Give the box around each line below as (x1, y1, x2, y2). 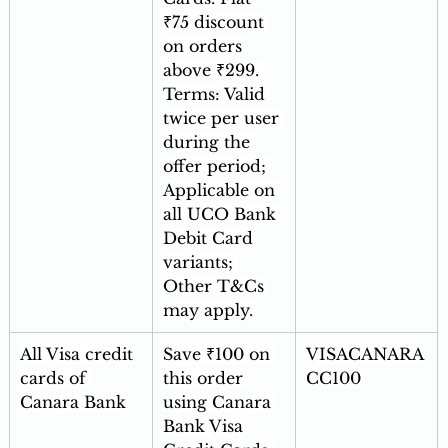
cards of (19, 368, 91, 389)
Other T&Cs (162, 276, 269, 297)
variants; (162, 252, 238, 273)
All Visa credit (19, 344, 138, 365)
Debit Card (162, 228, 258, 249)
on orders (162, 36, 247, 57)
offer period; (162, 156, 271, 177)
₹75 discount (162, 12, 269, 33)
